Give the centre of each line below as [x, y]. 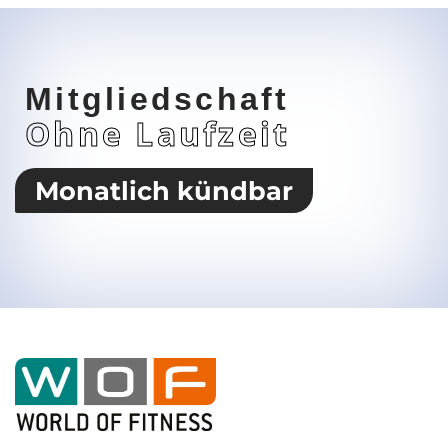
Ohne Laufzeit [158, 134]
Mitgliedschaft [157, 99]
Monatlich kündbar [164, 191]
